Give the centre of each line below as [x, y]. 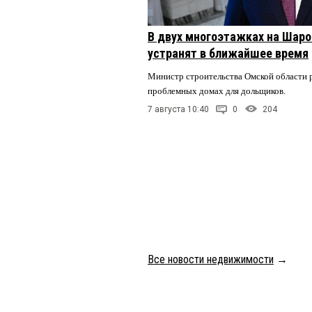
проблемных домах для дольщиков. [218, 91]
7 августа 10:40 [178, 109]
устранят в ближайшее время [228, 54]
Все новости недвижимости [211, 260]
